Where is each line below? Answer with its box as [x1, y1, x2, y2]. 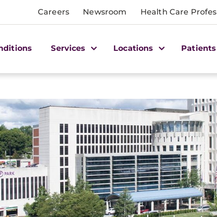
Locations [113, 43, 156, 53]
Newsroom [83, 7, 127, 16]
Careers [38, 7, 70, 16]
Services [51, 43, 88, 53]
